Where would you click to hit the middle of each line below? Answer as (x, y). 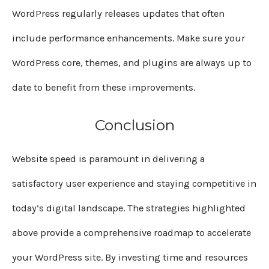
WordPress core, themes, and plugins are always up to (132, 63)
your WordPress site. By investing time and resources (130, 258)
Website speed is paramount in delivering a (108, 159)
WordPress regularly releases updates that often (118, 14)
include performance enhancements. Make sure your (128, 38)
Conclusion (134, 125)
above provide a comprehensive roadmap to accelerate (131, 233)
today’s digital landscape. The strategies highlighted (129, 208)
